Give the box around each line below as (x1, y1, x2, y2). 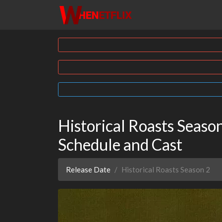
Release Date (66, 165, 111, 174)
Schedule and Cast (58, 135, 182, 155)
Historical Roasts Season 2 (121, 165, 210, 174)
